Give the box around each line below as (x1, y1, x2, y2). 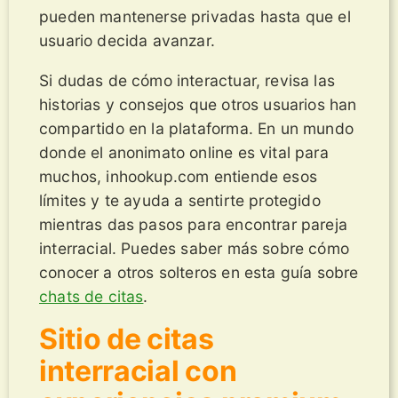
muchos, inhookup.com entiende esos (39, 166, 317, 186)
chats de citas (39, 286, 144, 306)
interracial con (39, 354, 237, 389)
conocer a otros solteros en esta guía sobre (39, 262, 359, 282)
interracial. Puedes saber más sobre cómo (39, 238, 349, 258)
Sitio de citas (39, 322, 214, 357)
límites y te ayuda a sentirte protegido (39, 190, 321, 210)
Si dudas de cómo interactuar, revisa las (39, 70, 335, 90)
